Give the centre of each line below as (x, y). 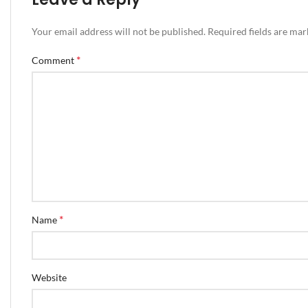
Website (49, 278)
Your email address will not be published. (119, 32)
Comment (54, 60)
